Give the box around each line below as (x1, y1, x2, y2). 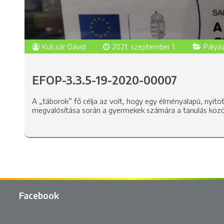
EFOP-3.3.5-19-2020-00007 (31, 73, 177, 87)
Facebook (19, 189, 59, 201)
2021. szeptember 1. (111, 42, 176, 51)
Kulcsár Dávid (41, 42, 86, 51)
